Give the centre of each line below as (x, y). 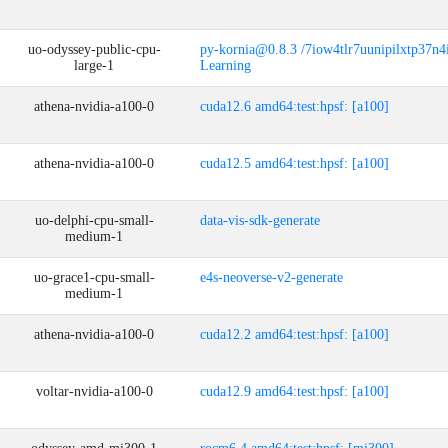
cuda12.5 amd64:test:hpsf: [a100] (294, 163)
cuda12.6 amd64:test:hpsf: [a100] (294, 106)
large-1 (94, 65)
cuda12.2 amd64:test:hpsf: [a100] (294, 334)
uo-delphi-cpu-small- (94, 220)
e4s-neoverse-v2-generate (271, 277)
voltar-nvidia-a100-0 (94, 391)
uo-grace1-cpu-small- (94, 277)
